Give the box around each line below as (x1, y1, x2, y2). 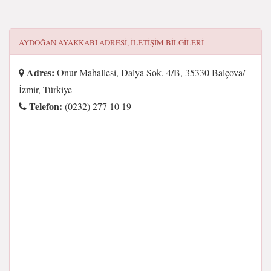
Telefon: (27, 99, 62, 113)
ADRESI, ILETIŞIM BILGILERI (97, 37, 204, 48)
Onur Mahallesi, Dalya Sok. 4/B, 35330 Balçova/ (54, 66, 245, 79)
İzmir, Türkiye (19, 83, 72, 96)
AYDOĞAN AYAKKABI (19, 37, 97, 48)
